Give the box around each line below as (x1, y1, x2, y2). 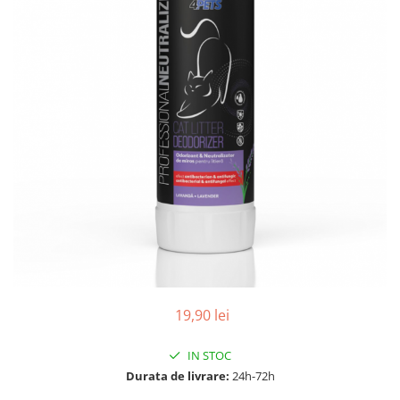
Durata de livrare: (125, 367, 229, 384)
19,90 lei (174, 304, 229, 325)
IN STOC (185, 346, 231, 363)
